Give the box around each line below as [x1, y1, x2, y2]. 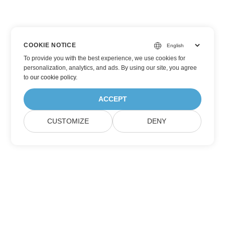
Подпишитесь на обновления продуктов [9, 196, 216, 210]
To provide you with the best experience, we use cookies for [24, 55, 186, 62]
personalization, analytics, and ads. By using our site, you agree [24, 64, 197, 71]
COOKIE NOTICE [24, 42, 76, 49]
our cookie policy [30, 74, 76, 81]
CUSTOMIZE [47, 118, 89, 125]
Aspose [95, 206, 130, 220]
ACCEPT [98, 95, 127, 103]
